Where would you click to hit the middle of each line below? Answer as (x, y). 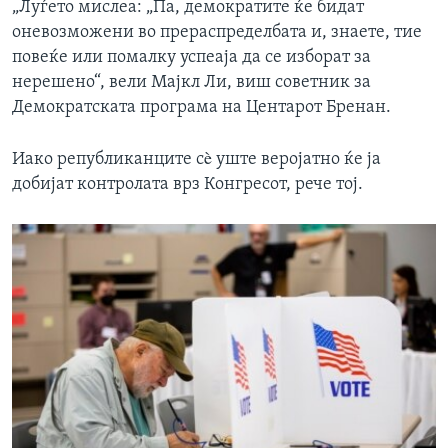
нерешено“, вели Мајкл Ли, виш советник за (191, 83)
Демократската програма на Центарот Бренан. (201, 108)
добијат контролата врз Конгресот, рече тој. (187, 185)
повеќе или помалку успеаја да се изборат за (191, 58)
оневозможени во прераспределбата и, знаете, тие (217, 33)
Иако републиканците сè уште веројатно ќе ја (196, 160)
